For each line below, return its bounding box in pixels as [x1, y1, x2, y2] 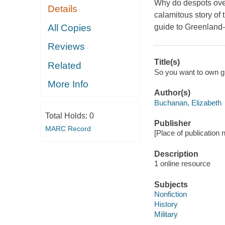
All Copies [48, 22, 92, 33]
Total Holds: [45, 111, 89, 120]
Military [154, 210, 178, 219]
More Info [48, 79, 89, 90]
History [154, 200, 178, 209]
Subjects [154, 180, 188, 189]
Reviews [48, 41, 85, 52]
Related [48, 60, 82, 71]
